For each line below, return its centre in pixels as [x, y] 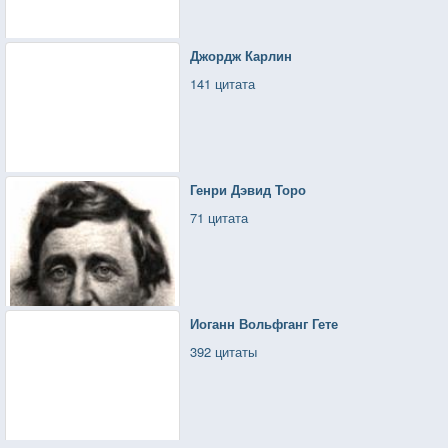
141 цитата [223, 83]
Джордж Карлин [241, 55]
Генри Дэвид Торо [248, 189]
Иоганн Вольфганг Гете [264, 323]
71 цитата [219, 217]
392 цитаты [224, 351]
